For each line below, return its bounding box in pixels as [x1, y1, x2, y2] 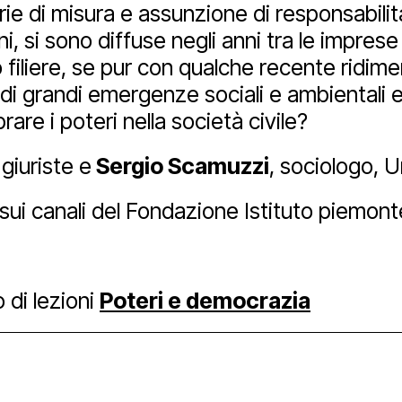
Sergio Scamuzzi [92, 153, 269, 179]
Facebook [44, 52, 137, 78]
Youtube [279, 52, 358, 78]
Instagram [162, 52, 255, 78]
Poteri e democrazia [100, 287, 310, 314]
